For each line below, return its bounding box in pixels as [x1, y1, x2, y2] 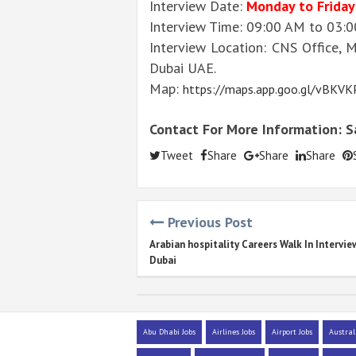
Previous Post [164, 212, 253, 231]
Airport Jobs [272, 327, 312, 338]
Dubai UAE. [149, 58, 216, 77]
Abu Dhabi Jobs [143, 327, 195, 338]
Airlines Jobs [212, 327, 255, 338]
